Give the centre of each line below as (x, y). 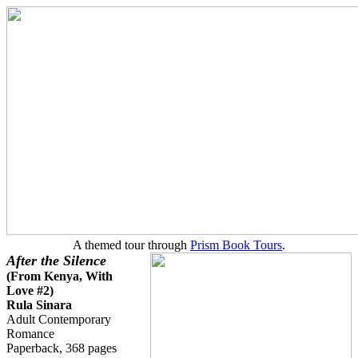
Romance (30, 334)
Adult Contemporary (59, 319)
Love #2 (28, 290)
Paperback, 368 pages (62, 348)
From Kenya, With (62, 276)
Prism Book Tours (236, 245)
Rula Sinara (39, 305)
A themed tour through (131, 245)
